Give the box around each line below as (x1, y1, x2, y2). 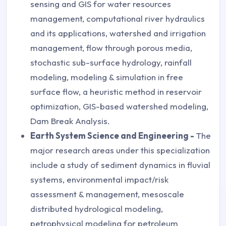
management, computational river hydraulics (30, 13, 205, 24)
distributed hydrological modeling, (30, 203, 163, 214)
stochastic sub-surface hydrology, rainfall (30, 57, 192, 68)
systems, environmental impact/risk (30, 174, 168, 185)
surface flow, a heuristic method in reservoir (30, 86, 202, 97)
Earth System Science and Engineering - (30, 130, 196, 141)
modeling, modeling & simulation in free (30, 72, 183, 83)
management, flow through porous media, (30, 42, 192, 53)
